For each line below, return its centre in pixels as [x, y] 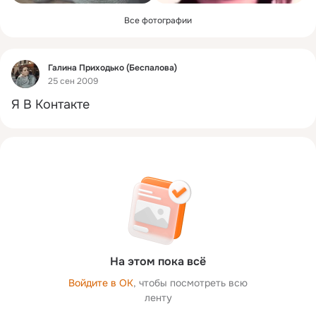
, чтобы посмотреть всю [190, 283]
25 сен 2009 [73, 81]
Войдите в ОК [101, 283]
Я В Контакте [50, 104]
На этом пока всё [158, 261]
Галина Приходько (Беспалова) [113, 67]
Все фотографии [158, 20]
